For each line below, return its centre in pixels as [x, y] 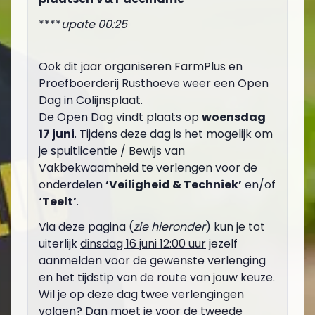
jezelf [222, 244]
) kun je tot [235, 227]
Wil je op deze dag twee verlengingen [141, 294]
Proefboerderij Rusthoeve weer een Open [154, 83]
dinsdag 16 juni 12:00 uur [143, 244]
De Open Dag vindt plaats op [120, 117]
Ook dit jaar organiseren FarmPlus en [141, 66]
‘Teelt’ [58, 201]
